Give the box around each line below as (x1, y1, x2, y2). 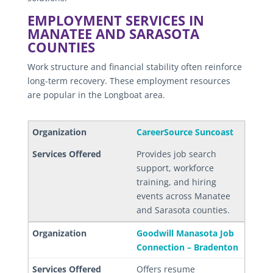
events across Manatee (136, 190, 230, 202)
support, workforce (136, 161, 214, 174)
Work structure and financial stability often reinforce (27, 60, 242, 73)
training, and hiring (136, 175, 216, 188)
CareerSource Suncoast (136, 126, 233, 138)
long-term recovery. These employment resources (27, 74, 230, 87)
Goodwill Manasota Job (136, 227, 234, 239)
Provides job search (136, 147, 216, 160)
